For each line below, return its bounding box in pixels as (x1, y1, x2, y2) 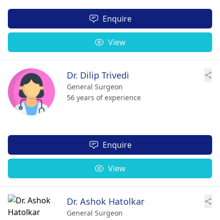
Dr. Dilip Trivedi (67, 69, 129, 81)
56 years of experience (67, 93, 141, 102)
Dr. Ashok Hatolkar (67, 195, 144, 207)
